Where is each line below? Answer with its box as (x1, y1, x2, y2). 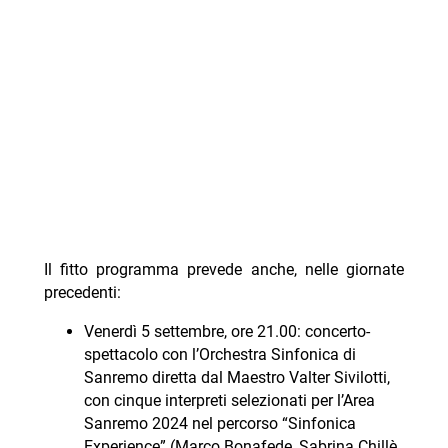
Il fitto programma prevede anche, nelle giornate (43, 260, 405, 280)
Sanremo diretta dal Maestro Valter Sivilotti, (83, 368, 390, 388)
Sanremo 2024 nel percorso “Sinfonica (83, 414, 356, 434)
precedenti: (43, 283, 121, 303)
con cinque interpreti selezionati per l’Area (83, 391, 375, 411)
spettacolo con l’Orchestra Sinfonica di (83, 345, 356, 365)
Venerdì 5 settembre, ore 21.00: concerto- (83, 322, 370, 342)
